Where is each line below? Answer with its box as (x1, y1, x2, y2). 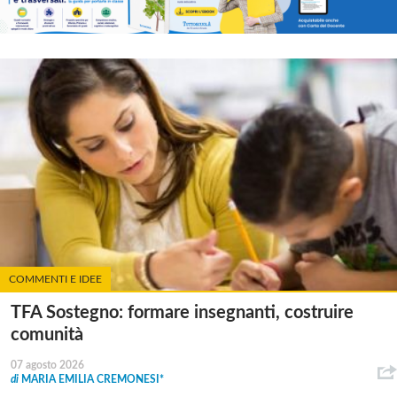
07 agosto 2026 (11, 359, 84, 370)
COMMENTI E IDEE (9, 273, 102, 284)
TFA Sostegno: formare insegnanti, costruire (11, 303, 354, 322)
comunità (11, 325, 83, 344)
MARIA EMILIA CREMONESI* (21, 373, 164, 385)
